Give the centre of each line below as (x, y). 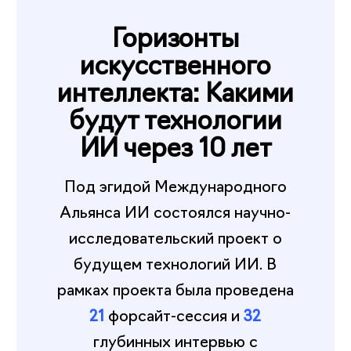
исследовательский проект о (175, 236)
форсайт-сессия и (174, 314)
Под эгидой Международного (175, 185)
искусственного (175, 63)
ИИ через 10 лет (175, 145)
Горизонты (175, 35)
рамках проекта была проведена (175, 288)
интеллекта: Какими (175, 90)
